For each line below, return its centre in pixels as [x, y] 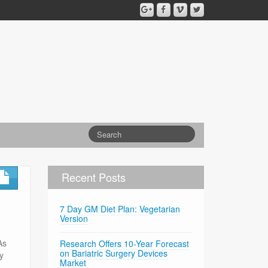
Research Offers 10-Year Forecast [125, 244]
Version [74, 219]
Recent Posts [94, 177]
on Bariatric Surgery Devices [114, 253]
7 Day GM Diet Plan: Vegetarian [120, 209]
